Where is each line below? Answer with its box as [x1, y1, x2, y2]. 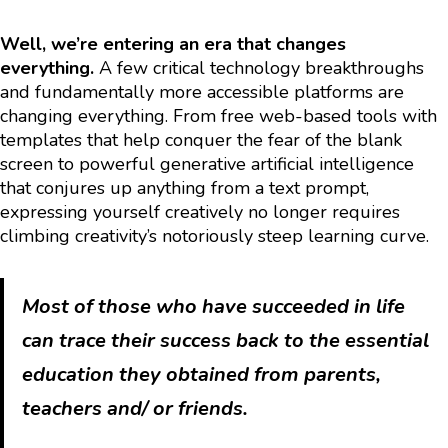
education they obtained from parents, [21, 361, 381, 389]
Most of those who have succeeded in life [21, 293, 405, 321]
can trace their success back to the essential [21, 327, 429, 355]
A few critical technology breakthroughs [94, 56, 424, 81]
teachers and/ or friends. [21, 395, 248, 423]
